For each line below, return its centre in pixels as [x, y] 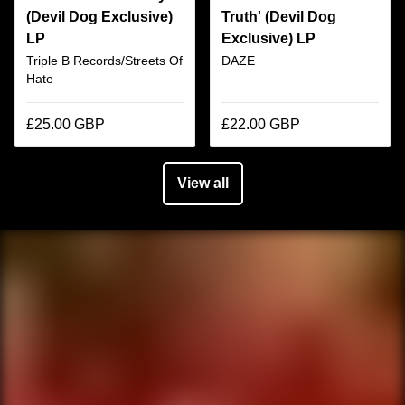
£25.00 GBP [66, 124]
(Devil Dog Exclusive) [99, 16]
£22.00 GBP [261, 124]
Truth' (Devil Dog [279, 16]
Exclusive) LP [268, 38]
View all [202, 183]
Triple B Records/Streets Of [104, 60]
